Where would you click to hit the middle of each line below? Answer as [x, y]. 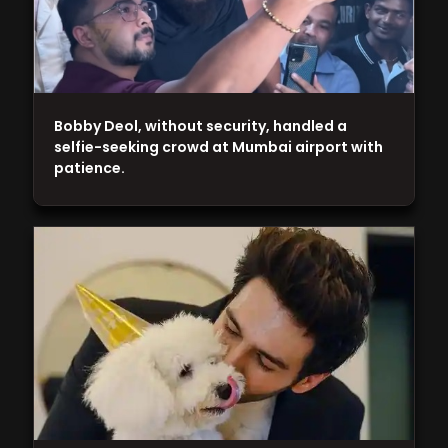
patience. [90, 168]
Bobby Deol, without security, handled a [201, 126]
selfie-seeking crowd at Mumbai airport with [219, 147]
